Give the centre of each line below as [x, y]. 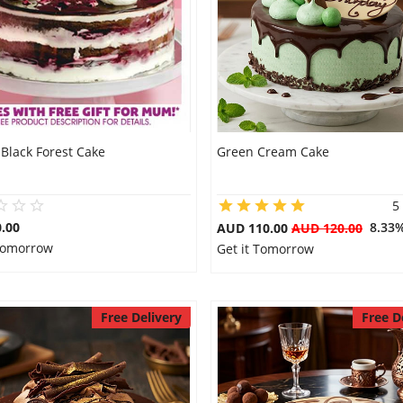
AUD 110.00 [254, 228]
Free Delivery [141, 317]
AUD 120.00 [327, 228]
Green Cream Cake [273, 152]
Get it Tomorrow [265, 249]
